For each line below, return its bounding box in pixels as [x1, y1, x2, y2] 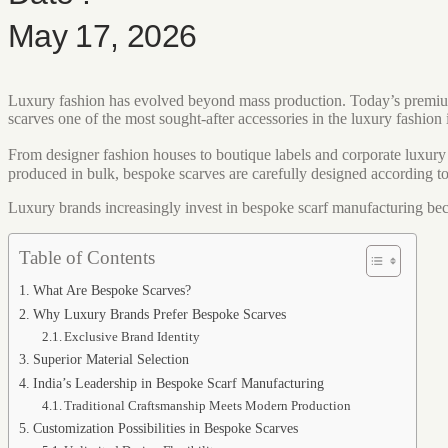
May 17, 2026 [8, 18, 197, 54]
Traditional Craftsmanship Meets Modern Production [64, 398, 352, 413]
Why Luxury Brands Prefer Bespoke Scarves [32, 306, 286, 322]
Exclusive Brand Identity [64, 329, 201, 344]
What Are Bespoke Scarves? [32, 282, 191, 298]
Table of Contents [19, 247, 155, 268]
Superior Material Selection [32, 351, 189, 367]
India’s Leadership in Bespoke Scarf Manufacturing [32, 375, 324, 391]
